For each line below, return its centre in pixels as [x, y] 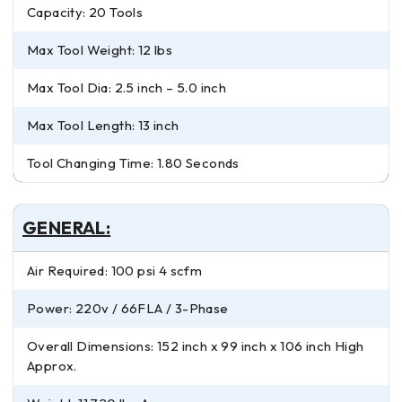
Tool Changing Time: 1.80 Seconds [133, 163]
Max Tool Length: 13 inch [103, 126]
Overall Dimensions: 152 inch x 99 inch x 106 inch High [196, 346]
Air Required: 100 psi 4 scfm [115, 271]
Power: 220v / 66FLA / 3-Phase [128, 309]
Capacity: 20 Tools [85, 13]
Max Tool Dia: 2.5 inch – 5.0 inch [127, 88]
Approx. [52, 366]
